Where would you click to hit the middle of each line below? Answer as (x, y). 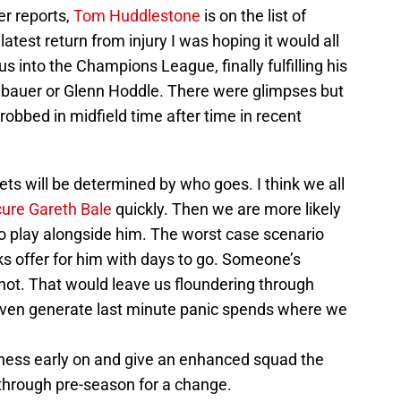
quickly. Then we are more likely (226, 209)
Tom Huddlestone (137, 16)
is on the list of (253, 16)
